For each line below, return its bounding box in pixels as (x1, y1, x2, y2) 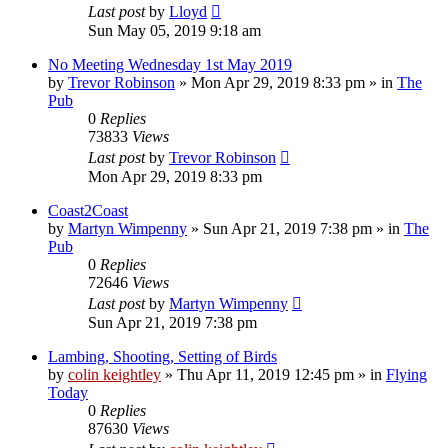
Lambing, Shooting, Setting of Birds (48, 347, 277, 365)
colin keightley (68, 365, 161, 383)
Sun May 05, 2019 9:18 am (88, 21, 261, 39)
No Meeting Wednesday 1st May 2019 (48, 55, 292, 73)
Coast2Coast (48, 201, 128, 219)
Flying (386, 365, 427, 383)
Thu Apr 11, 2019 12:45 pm (177, 365, 354, 383)
